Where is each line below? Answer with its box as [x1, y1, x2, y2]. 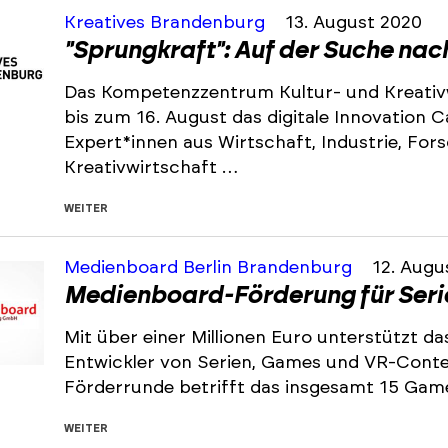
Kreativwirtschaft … [64, 159, 238, 177]
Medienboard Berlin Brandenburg [64, 259, 357, 277]
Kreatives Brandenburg [64, 14, 270, 32]
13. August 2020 [285, 14, 422, 32]
